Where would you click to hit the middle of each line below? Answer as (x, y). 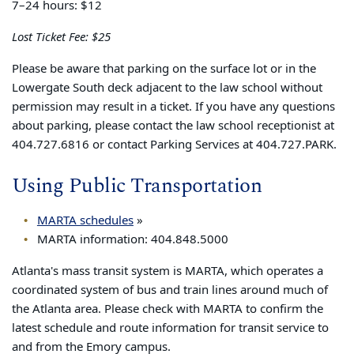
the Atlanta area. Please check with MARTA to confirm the (168, 309)
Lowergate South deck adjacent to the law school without (167, 88)
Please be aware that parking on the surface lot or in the (164, 69)
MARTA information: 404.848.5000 (132, 239)
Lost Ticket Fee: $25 (61, 38)
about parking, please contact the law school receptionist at (173, 126)
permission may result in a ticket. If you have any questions (173, 107)
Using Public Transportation (137, 186)
